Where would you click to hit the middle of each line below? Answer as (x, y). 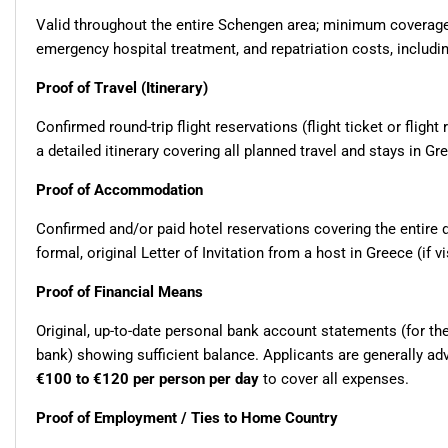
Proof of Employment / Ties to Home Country (187, 418)
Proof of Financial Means (119, 292)
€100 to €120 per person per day (147, 379)
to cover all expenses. (334, 379)
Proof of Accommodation (119, 190)
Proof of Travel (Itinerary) (122, 88)
